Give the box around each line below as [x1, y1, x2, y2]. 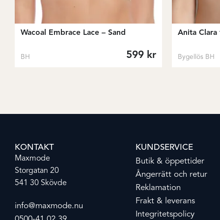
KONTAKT [15, 143, 54, 152]
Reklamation [136, 184, 181, 192]
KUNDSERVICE [136, 143, 193, 152]
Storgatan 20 [15, 167, 59, 175]
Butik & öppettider [136, 157, 204, 166]
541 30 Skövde [15, 179, 67, 188]
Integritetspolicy [136, 210, 194, 219]
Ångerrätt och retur [136, 170, 207, 179]
